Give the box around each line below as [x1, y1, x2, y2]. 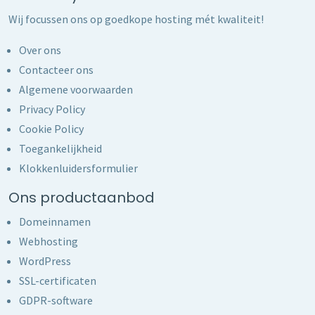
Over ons [19, 42, 61, 57]
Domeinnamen [19, 214, 91, 229]
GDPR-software [19, 292, 93, 307]
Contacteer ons [19, 62, 94, 77]
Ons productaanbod [8, 187, 155, 207]
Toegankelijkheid [19, 141, 102, 155]
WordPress [19, 253, 71, 268]
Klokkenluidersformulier [19, 160, 138, 175]
